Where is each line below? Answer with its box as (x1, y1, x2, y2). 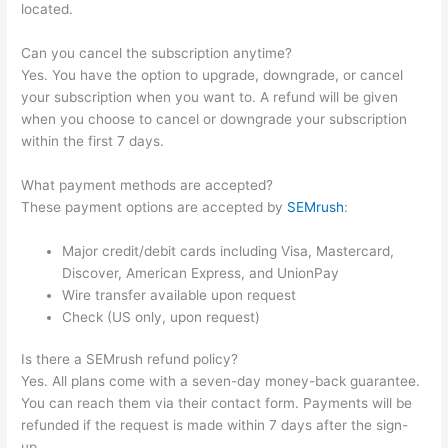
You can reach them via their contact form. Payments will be (21, 395, 413, 412)
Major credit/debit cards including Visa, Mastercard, (62, 242, 395, 259)
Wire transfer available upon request (62, 286, 297, 303)
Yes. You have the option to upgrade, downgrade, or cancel (21, 66, 404, 83)
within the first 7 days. (21, 132, 165, 149)
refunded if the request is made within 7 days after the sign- (21, 417, 409, 434)
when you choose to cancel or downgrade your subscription (21, 110, 408, 127)
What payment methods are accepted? (21, 176, 274, 193)
